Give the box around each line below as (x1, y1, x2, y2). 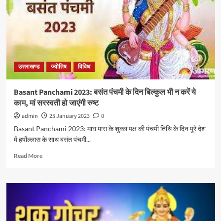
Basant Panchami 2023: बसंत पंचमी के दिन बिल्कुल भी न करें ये (13, 87, 196, 98)
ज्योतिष (50, 63, 67, 71)
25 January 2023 (49, 112, 90, 120)
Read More (13, 152, 42, 159)
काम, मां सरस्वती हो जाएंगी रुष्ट (13, 98, 99, 109)
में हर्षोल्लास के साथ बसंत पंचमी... (13, 135, 91, 144)
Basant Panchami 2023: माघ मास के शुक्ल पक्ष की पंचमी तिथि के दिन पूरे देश (13, 124, 206, 133)
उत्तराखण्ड (18, 63, 39, 71)
